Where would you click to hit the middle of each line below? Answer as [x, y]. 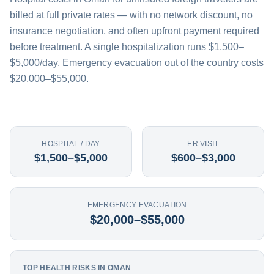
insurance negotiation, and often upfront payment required [135, 31]
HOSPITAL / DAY [71, 144]
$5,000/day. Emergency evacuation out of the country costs [137, 63]
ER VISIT [203, 144]
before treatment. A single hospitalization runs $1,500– [127, 47]
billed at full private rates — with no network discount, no [131, 15]
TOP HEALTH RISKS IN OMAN [77, 268]
